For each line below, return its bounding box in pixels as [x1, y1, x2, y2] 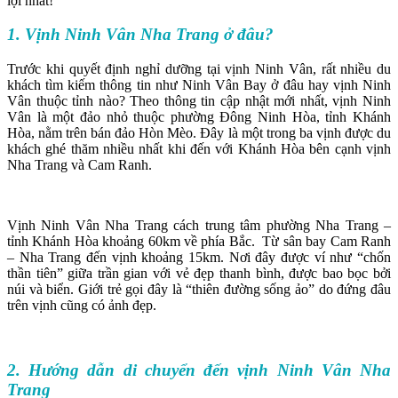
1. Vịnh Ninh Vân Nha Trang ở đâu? [7, 25, 274, 44]
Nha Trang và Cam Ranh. [7, 157, 152, 173]
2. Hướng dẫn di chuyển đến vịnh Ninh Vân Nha [7, 360, 391, 379]
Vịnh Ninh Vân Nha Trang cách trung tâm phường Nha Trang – [7, 218, 391, 234]
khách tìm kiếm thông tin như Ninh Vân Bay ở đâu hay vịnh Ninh [7, 77, 391, 93]
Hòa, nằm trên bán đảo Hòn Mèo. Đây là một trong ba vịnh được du [7, 125, 391, 141]
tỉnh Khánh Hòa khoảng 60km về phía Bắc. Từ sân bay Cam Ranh [7, 234, 391, 250]
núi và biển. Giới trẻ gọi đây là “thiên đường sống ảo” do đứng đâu [7, 282, 391, 298]
